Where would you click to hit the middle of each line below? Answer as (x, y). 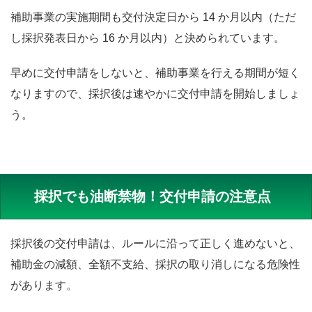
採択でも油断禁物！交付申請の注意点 (153, 196)
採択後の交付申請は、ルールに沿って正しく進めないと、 (155, 243)
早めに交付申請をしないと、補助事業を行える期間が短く (155, 72)
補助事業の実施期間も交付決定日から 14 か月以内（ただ (153, 17)
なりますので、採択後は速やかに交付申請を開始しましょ (155, 93)
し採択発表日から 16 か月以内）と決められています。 (148, 38)
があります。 (44, 285)
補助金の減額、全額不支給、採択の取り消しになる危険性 (155, 264)
